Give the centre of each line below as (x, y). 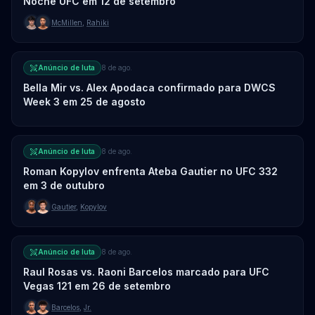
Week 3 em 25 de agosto (84, 102)
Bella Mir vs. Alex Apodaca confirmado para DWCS (149, 88)
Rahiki (98, 22)
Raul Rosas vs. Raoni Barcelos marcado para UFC (146, 272)
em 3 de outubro (64, 185)
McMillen (67, 22)
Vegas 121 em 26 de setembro (97, 286)
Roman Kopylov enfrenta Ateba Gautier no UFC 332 (150, 171)
